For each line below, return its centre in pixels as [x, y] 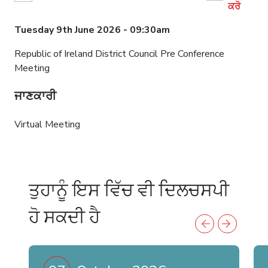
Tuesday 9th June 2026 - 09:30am [92, 30]
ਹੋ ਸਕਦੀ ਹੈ [64, 216]
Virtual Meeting [47, 125]
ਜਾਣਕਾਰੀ [35, 96]
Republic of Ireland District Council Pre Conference [119, 54]
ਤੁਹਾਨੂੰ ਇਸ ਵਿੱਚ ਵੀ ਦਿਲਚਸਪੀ [129, 189]
